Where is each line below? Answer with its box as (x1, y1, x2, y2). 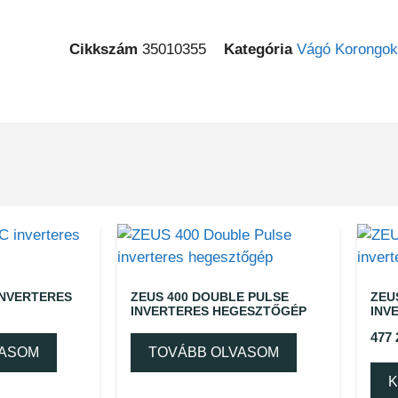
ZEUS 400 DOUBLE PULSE (131, 290, 289, 304)
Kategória (224, 41, 292, 58)
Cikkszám (69, 41, 142, 58)
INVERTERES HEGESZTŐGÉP (131, 304, 306, 318)
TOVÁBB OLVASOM (148, 345, 279, 360)
